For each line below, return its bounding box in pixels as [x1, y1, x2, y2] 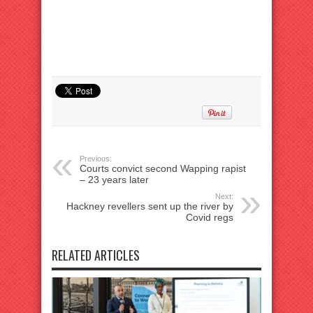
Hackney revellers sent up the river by [66, 201, 233, 212]
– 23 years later [80, 174, 149, 185]
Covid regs [186, 212, 233, 223]
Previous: [80, 154, 112, 163]
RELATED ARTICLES [52, 246, 140, 264]
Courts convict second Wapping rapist [80, 163, 246, 174]
